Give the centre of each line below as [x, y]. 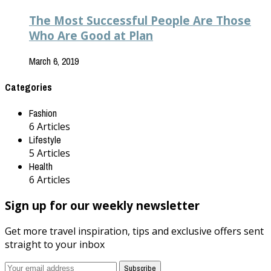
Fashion [43, 113]
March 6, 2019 [54, 61]
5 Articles [50, 153]
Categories [28, 87]
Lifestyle [45, 140]
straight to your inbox [55, 244]
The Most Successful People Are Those [140, 21]
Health [41, 167]
